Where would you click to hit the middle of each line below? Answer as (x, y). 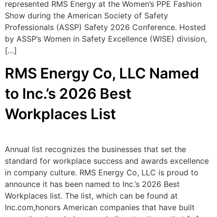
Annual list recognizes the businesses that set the (95, 149)
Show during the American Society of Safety (86, 15)
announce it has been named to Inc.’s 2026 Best (92, 184)
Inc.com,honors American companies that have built (100, 208)
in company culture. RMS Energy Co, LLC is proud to (102, 173)
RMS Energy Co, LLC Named (102, 73)
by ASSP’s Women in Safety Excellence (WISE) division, (106, 39)
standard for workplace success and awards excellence (107, 161)
